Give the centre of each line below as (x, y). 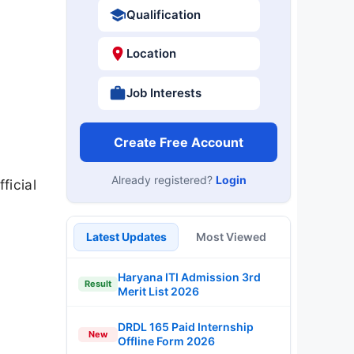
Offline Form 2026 (166, 341)
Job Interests (164, 92)
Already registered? (163, 179)
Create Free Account (179, 142)
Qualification (163, 14)
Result (98, 284)
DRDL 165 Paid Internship (186, 327)
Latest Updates (126, 236)
